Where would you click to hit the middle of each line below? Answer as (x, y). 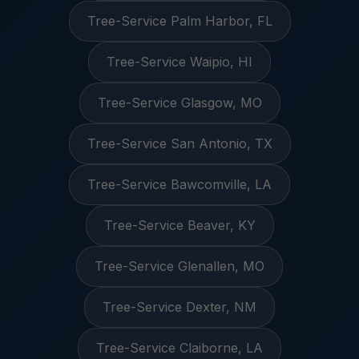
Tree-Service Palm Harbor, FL (179, 21)
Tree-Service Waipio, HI (179, 62)
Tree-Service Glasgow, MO (179, 103)
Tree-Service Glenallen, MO (179, 266)
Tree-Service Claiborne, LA (179, 348)
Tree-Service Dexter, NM (179, 307)
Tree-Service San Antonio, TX (179, 143)
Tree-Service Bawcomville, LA (179, 184)
